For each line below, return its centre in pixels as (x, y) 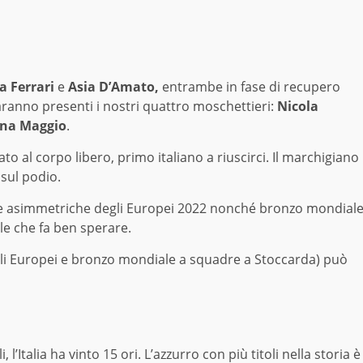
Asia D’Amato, (113, 86)
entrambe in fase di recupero (250, 86)
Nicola (298, 106)
